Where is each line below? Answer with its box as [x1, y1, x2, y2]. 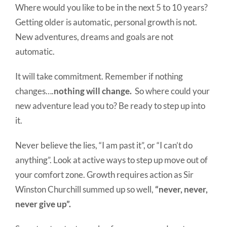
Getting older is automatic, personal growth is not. [15, 17, 197, 28]
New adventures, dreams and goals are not [15, 31, 173, 43]
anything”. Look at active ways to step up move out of [15, 155, 208, 166]
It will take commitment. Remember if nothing [15, 71, 183, 82]
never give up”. [15, 199, 71, 210]
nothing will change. [54, 86, 135, 97]
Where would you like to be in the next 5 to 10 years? [15, 2, 208, 13]
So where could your [135, 86, 210, 97]
